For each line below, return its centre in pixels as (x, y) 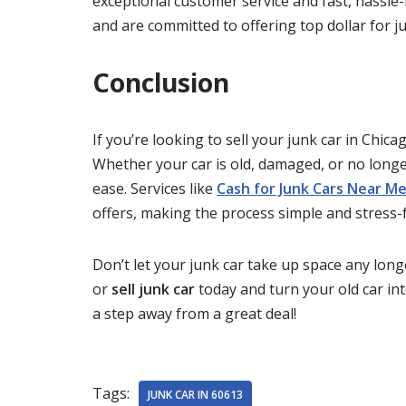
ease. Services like (155, 188)
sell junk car (153, 289)
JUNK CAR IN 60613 (195, 395)
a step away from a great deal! (194, 314)
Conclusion (161, 82)
